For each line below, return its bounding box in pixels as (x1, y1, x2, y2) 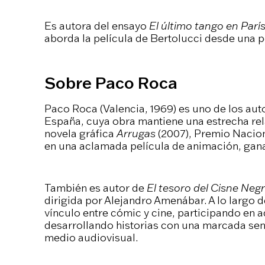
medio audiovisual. (44, 230, 138, 244)
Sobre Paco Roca (44, 73, 177, 93)
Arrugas (116, 127, 156, 141)
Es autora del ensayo (44, 19, 149, 33)
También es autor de (44, 180, 147, 195)
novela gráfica (44, 127, 117, 141)
